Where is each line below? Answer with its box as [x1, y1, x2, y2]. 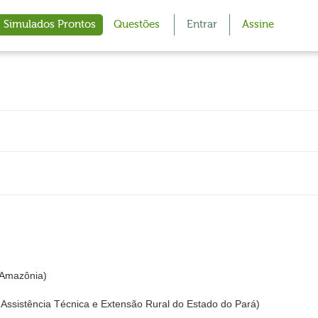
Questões [114, 18, 160, 31]
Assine [242, 18, 274, 31]
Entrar [187, 18, 217, 31]
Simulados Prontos [4, 18, 96, 31]
